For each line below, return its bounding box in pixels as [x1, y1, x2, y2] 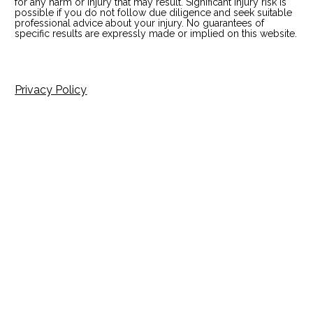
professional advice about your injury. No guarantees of [15, 17, 265, 29]
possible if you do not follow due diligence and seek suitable [15, 6, 293, 18]
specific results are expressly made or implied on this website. [15, 27, 298, 39]
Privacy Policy [15, 82, 87, 96]
